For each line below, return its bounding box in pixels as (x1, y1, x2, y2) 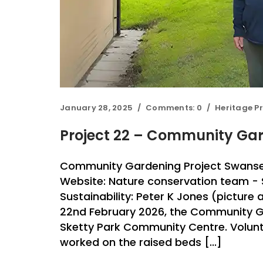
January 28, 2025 (60, 102, 133, 113)
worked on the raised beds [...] (60, 235, 222, 249)
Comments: (146, 102, 197, 113)
